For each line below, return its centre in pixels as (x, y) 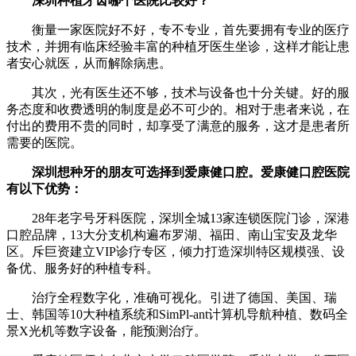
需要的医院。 (44, 142)
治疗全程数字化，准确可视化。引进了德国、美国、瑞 (172, 297)
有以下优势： (44, 188)
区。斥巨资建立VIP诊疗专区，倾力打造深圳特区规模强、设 (176, 251)
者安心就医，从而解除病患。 (89, 63)
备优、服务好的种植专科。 (83, 268)
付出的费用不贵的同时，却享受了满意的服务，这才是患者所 (178, 126)
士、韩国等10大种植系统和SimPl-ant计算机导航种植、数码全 (177, 314)
